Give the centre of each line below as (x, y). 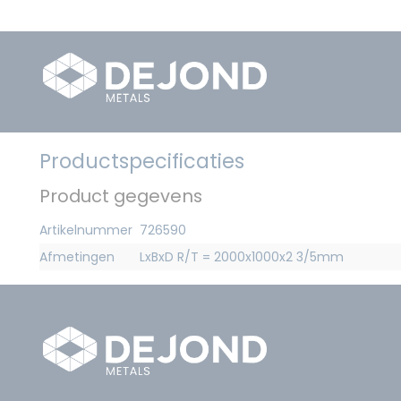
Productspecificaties (142, 161)
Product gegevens (121, 196)
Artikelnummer (86, 230)
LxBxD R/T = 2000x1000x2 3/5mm (242, 256)
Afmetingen (77, 256)
